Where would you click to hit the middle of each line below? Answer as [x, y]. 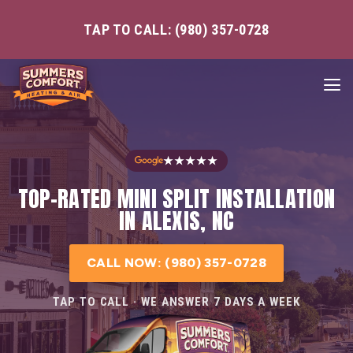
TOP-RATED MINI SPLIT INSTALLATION [176, 198]
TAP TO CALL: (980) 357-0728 [176, 30]
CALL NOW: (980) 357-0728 [176, 262]
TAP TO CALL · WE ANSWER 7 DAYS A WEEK [176, 301]
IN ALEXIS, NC [176, 220]
